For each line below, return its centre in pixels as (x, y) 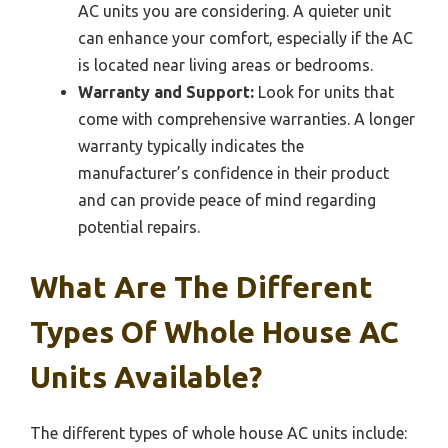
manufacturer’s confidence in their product (233, 173)
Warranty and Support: (166, 92)
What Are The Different (201, 287)
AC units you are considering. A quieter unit (234, 11)
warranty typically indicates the (191, 146)
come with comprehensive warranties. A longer (246, 119)
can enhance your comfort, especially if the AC (245, 38)
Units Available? (146, 377)
